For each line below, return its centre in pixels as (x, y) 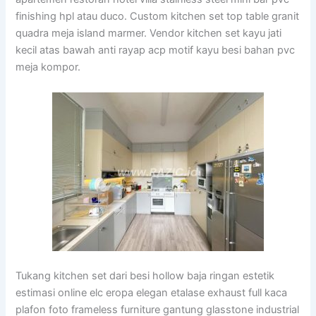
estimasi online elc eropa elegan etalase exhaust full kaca (152, 293)
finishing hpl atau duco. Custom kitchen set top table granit (158, 17)
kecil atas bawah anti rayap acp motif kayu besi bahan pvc (156, 50)
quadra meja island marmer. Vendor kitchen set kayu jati (149, 34)
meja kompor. (48, 67)
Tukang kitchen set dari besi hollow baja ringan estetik (145, 276)
